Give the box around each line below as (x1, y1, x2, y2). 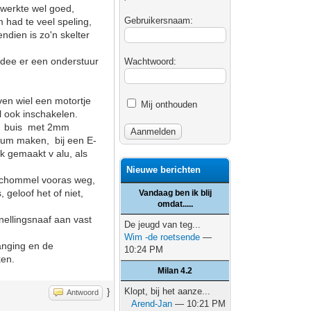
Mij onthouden (138, 99, 198, 110)
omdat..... (157, 199, 193, 209)
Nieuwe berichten (126, 165, 201, 175)
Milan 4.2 (158, 266, 193, 276)
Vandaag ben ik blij (138, 188, 212, 198)
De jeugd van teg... (124, 219, 201, 230)
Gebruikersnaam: (124, 15, 194, 26)
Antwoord (67, 288, 99, 296)
